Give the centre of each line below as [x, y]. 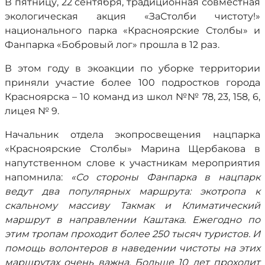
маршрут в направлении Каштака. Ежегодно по [132, 220]
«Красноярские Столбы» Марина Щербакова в [132, 149]
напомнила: [38, 177]
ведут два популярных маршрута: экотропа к [132, 191]
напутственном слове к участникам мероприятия [132, 163]
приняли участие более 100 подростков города [132, 83]
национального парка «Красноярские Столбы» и [132, 30]
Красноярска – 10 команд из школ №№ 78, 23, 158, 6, [132, 97]
